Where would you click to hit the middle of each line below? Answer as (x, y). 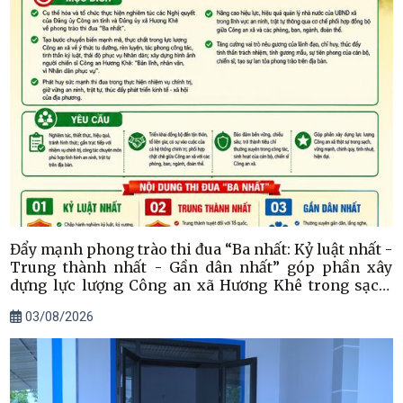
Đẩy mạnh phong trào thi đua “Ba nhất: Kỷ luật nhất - (201, 250)
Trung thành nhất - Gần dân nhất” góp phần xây (201, 268)
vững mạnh (51, 304)
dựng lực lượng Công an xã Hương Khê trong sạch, (201, 286)
